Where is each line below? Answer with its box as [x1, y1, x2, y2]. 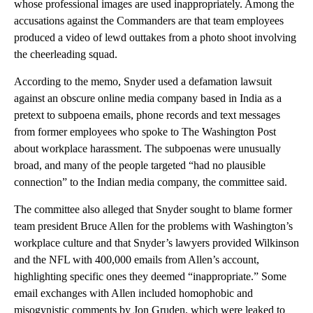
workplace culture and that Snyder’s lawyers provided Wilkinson [14, 236, 299, 249]
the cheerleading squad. [14, 48, 117, 60]
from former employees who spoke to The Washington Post [14, 125, 276, 138]
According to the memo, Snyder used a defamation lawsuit [14, 75, 272, 87]
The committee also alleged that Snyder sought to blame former [14, 203, 292, 215]
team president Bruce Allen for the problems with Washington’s [14, 219, 293, 232]
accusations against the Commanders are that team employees [14, 14, 284, 27]
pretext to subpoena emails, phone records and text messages [14, 108, 280, 121]
